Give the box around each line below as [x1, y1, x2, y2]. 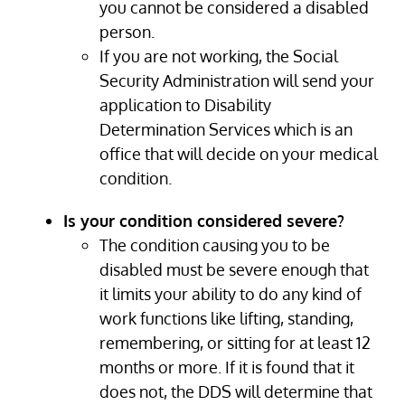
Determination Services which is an [99, 119, 353, 140]
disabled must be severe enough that [99, 259, 369, 280]
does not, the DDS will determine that [99, 381, 372, 402]
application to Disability [99, 95, 271, 116]
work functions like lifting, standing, [99, 308, 353, 329]
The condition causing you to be [99, 235, 330, 256]
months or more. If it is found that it [99, 357, 354, 378]
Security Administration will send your [99, 71, 374, 91]
